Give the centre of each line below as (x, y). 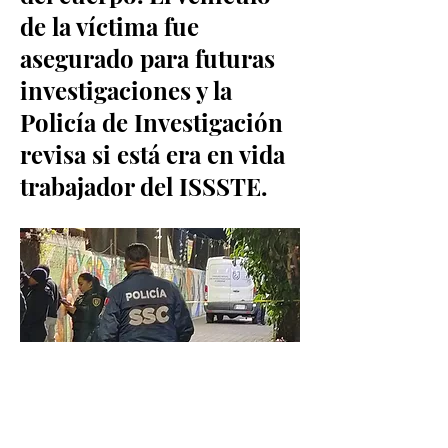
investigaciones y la (126, 90)
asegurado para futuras (147, 58)
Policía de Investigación (151, 122)
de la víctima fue (109, 26)
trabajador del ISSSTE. (143, 186)
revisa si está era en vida (152, 154)
